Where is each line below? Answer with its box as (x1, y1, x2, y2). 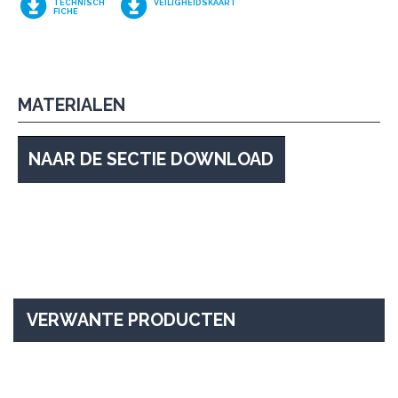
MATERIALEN (18, 94, 125, 115)
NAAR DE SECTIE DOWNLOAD (28, 148, 275, 170)
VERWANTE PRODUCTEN (27, 310, 235, 331)
